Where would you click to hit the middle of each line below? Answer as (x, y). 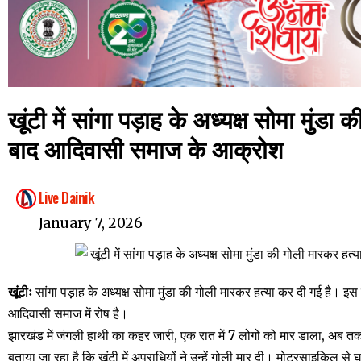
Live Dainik (67, 198)
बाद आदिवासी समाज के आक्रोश (145, 148)
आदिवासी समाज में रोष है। (68, 314)
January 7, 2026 (91, 224)
